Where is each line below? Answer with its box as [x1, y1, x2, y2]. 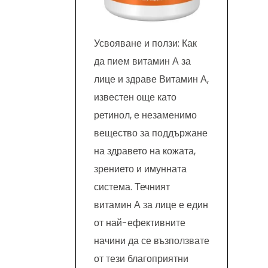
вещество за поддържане [94, 126, 208, 141]
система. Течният [94, 180, 170, 194]
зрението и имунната [94, 162, 187, 176]
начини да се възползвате [94, 234, 209, 248]
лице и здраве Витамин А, [94, 72, 209, 87]
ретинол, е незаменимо [94, 108, 197, 123]
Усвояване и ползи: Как [94, 36, 197, 51]
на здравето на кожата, [94, 144, 196, 159]
